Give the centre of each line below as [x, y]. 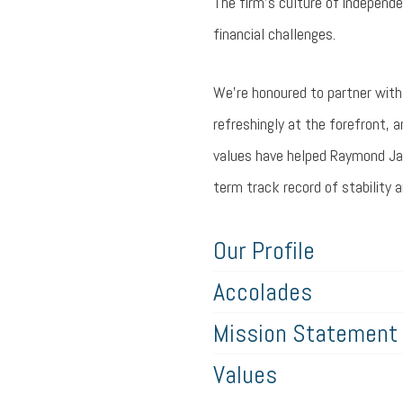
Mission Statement [305, 333]
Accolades [263, 292]
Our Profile [264, 251]
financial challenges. [274, 34]
